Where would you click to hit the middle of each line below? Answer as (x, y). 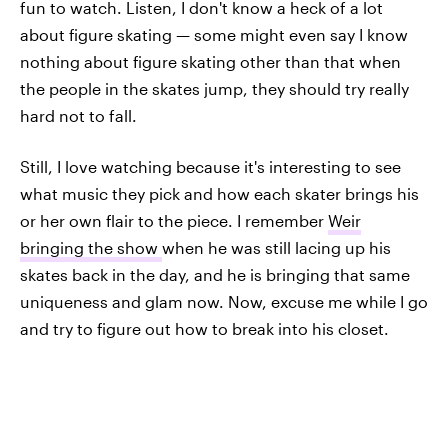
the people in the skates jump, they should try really (214, 88)
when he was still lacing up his (276, 247)
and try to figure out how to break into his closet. (204, 328)
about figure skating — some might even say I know (214, 34)
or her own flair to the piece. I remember (174, 220)
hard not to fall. (78, 115)
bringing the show (91, 247)
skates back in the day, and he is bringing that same (215, 274)
